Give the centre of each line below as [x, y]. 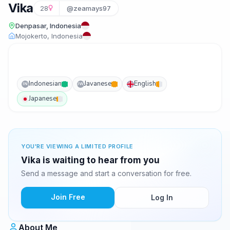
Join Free [68, 197]
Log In [162, 197]
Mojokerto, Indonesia [49, 36]
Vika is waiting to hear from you [90, 160]
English [145, 84]
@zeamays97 [89, 8]
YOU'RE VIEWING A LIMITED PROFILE [77, 146]
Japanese [43, 99]
